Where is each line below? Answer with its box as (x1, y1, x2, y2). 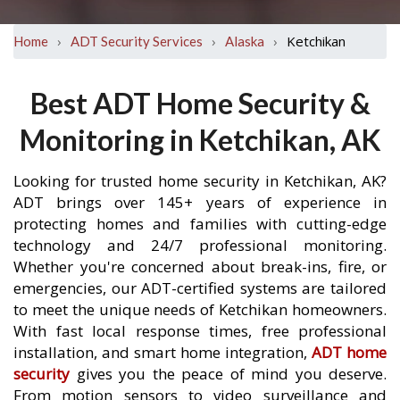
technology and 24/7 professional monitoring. (13, 235, 387, 255)
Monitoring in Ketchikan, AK (19, 122, 381, 157)
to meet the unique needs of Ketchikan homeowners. (13, 299, 387, 320)
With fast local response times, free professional (13, 321, 387, 341)
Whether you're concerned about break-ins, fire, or (13, 256, 387, 277)
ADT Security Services (71, 33, 203, 49)
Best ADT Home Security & (29, 86, 371, 121)
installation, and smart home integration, (13, 342, 312, 362)
